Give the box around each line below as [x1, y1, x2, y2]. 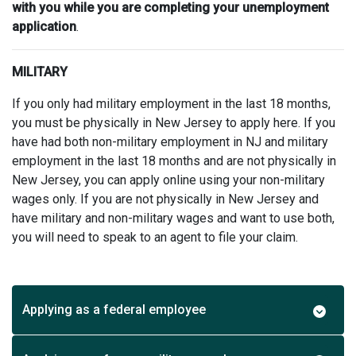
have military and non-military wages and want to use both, [12, 210, 335, 226]
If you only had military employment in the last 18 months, [12, 95, 331, 111]
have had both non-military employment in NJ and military [12, 133, 328, 149]
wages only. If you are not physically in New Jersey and [12, 191, 319, 207]
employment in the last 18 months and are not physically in [12, 153, 336, 168]
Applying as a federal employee [22, 301, 206, 317]
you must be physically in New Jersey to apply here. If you [12, 114, 335, 130]
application [12, 18, 76, 34]
